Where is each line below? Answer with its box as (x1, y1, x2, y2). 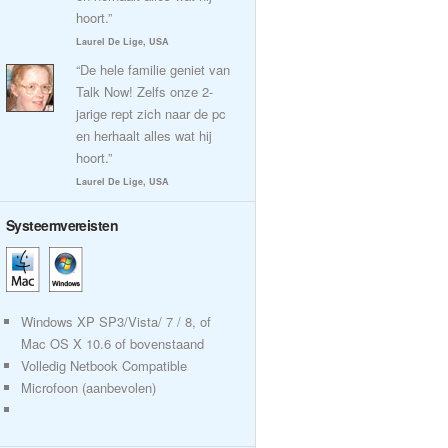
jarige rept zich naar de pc (76, 104, 226, 123)
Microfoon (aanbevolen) (21, 378, 156, 397)
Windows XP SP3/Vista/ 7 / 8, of (21, 312, 211, 331)
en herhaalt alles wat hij (76, 126, 212, 145)
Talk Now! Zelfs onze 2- (76, 82, 213, 101)
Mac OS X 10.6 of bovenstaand (21, 334, 204, 353)
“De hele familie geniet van (76, 60, 230, 79)
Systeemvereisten (6, 215, 119, 235)
